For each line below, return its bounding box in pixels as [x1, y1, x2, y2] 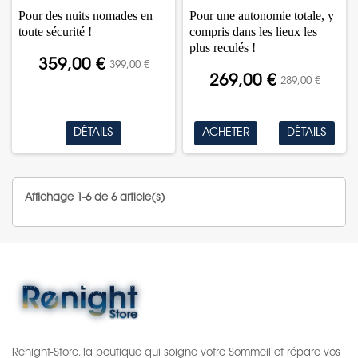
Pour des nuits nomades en [18, 9, 153, 22]
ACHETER [201, 128, 249, 139]
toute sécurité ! [18, 25, 93, 38]
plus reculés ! [189, 41, 257, 54]
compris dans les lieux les [189, 25, 318, 38]
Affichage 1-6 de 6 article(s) [25, 193, 165, 203]
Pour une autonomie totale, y [189, 9, 335, 22]
